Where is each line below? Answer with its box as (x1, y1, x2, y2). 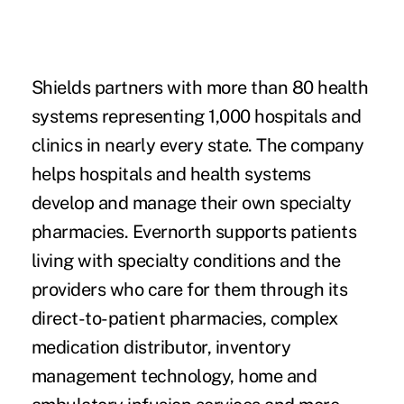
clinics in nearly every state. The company (31, 134, 364, 157)
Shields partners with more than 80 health (31, 77, 369, 99)
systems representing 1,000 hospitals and (31, 106, 362, 128)
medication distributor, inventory (31, 336, 291, 359)
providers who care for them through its (31, 279, 348, 301)
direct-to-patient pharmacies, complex (31, 308, 338, 330)
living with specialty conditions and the (31, 250, 341, 272)
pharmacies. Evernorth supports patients (31, 221, 357, 243)
